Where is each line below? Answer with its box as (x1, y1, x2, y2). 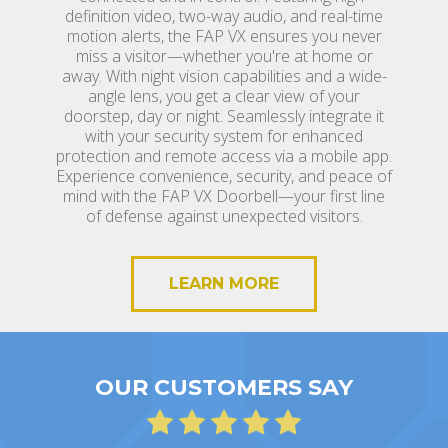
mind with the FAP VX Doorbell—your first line (63, 184, 385, 207)
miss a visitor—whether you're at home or (75, 44, 373, 67)
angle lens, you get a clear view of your (88, 84, 360, 107)
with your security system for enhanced (85, 124, 363, 147)
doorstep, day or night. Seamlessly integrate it (64, 104, 384, 127)
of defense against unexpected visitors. (85, 204, 363, 227)
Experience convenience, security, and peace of (56, 164, 392, 187)
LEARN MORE (169, 273, 279, 293)
